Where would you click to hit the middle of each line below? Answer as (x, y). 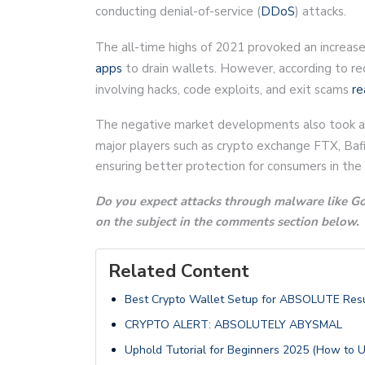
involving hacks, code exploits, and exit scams (224, 89)
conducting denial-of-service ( (178, 11)
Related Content (179, 271)
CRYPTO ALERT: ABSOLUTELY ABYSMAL (233, 324)
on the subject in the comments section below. (227, 221)
